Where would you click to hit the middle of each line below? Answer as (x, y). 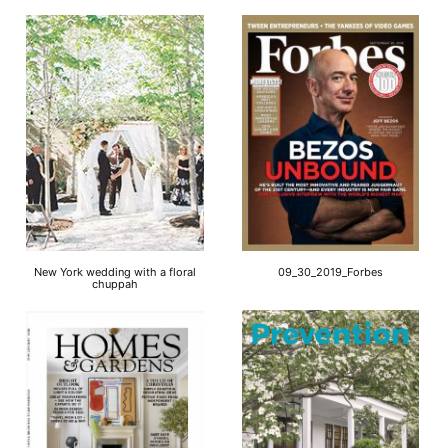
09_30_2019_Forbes (331, 272)
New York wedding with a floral (114, 272)
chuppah (114, 284)
